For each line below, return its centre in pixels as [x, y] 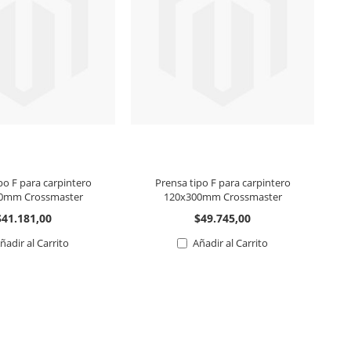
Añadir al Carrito [231, 242]
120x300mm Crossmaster [223, 196]
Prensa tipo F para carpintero [223, 182]
